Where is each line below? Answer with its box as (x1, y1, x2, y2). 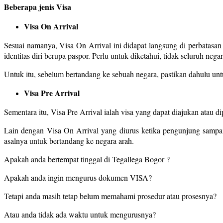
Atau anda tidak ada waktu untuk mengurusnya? (4, 209, 156, 220)
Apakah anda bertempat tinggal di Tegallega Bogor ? (4, 153, 170, 164)
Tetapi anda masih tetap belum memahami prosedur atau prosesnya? (4, 190, 217, 201)
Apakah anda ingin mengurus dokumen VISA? (4, 172, 152, 183)
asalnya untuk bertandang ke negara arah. (4, 135, 134, 146)
